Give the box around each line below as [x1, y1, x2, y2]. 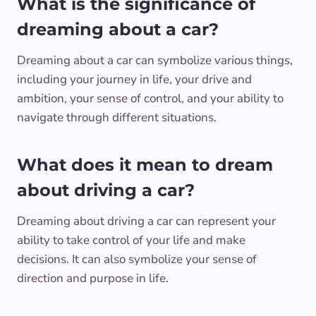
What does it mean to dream [17, 154, 273, 175]
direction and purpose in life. [17, 269, 169, 286]
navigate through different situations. [17, 109, 217, 126]
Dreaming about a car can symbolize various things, [17, 51, 293, 68]
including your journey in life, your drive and [17, 71, 252, 87]
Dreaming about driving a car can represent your [17, 212, 276, 229]
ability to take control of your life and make [17, 231, 245, 248]
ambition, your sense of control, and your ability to [17, 90, 284, 107]
